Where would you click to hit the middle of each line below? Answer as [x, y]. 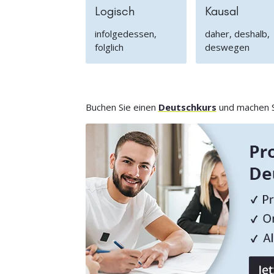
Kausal [221, 11]
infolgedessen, [125, 34]
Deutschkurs [187, 107]
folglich [109, 47]
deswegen [227, 47]
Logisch [114, 11]
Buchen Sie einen [122, 107]
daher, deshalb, [237, 34]
